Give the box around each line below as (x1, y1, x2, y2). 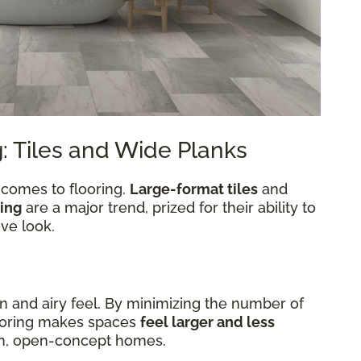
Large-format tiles (130, 180, 258, 198)
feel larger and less (140, 313, 275, 331)
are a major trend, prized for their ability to (22, 199, 316, 217)
